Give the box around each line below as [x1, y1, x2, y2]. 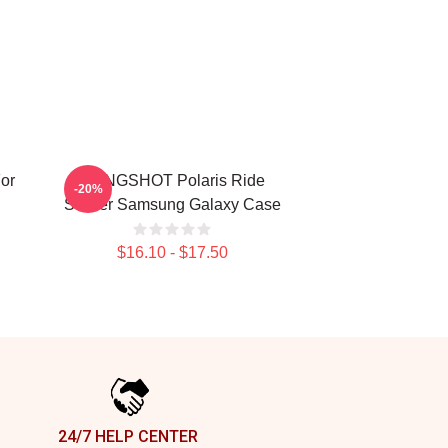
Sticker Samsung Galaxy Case [63, 196, 281, 213]
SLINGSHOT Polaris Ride [79, 172, 265, 189]
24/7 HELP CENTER [58, 427, 198, 446]
